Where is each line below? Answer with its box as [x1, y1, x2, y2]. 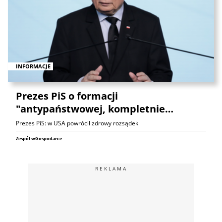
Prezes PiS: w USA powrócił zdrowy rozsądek [16, 119, 138, 128]
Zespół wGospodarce [16, 135, 62, 142]
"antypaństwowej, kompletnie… [16, 102, 173, 116]
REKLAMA [95, 165, 127, 172]
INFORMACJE [16, 62, 51, 70]
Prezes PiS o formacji [16, 89, 118, 103]
